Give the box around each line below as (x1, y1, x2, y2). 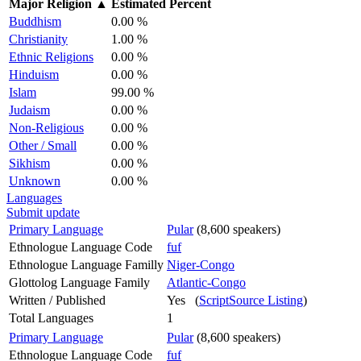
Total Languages (9, 310, 93, 325)
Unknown (9, 173, 60, 188)
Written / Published (9, 293, 106, 307)
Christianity (9, 31, 68, 46)
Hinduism (9, 67, 59, 81)
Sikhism (9, 156, 50, 170)
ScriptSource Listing (199, 293, 303, 307)
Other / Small (9, 138, 77, 152)
